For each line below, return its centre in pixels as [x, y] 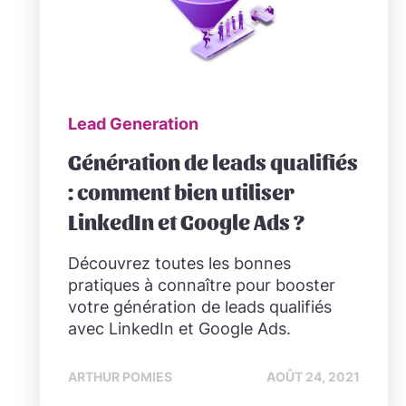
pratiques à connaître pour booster [202, 285]
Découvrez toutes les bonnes [179, 264]
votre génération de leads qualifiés [200, 307]
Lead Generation [133, 123]
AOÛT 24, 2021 [313, 377]
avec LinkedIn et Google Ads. [179, 329]
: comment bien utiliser [181, 192]
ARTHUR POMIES [120, 377]
